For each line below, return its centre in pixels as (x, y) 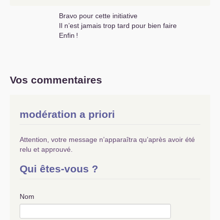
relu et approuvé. (46, 150)
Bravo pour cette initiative (98, 16)
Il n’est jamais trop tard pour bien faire (118, 26)
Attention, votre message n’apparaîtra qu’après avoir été (107, 140)
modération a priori (67, 114)
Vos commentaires (56, 80)
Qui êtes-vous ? (59, 169)
